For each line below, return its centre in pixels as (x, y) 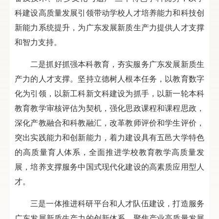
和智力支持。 (38, 42)
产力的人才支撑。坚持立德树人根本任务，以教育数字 (109, 78)
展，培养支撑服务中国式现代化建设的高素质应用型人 (109, 166)
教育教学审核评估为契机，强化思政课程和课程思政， (109, 108)
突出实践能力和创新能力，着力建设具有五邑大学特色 (109, 137)
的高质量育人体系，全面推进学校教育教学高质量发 (109, 152)
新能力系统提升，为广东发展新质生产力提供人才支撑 (109, 27)
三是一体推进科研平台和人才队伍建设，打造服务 (117, 203)
